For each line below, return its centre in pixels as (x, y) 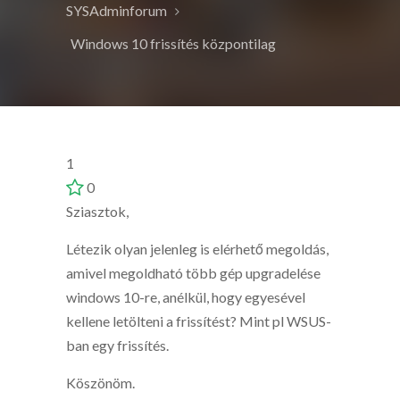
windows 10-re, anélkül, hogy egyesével (186, 297)
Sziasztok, (97, 211)
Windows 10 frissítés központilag (173, 43)
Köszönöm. (100, 383)
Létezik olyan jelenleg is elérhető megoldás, (197, 249)
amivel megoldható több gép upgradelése (193, 273)
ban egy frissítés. (117, 345)
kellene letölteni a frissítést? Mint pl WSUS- (199, 321)
